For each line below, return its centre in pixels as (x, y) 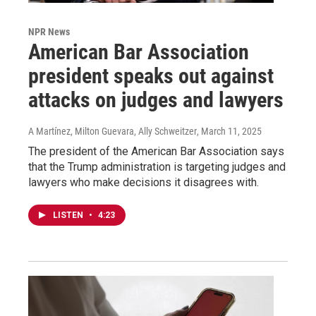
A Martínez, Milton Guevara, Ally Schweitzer (113, 132)
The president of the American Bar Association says (156, 152)
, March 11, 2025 (229, 132)
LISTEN (69, 215)
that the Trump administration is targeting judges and (157, 167)
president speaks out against (151, 76)
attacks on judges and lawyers (156, 100)
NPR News (49, 32)
